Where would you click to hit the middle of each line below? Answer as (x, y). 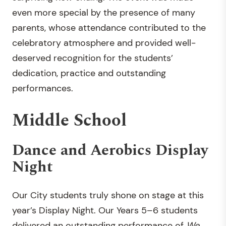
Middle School (69, 120)
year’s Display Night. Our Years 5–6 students (105, 210)
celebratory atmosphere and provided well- (104, 43)
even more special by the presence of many (104, 12)
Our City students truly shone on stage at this (108, 195)
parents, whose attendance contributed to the (109, 27)
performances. (43, 88)
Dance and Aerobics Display (110, 150)
